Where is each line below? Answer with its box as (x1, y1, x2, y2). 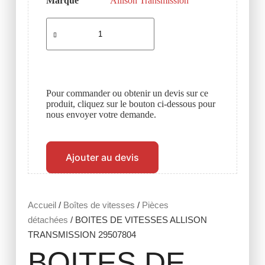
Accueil (27, 200, 56, 211)
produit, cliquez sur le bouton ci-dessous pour (46, 99, 215, 109)
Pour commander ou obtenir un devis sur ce (46, 88, 208, 99)
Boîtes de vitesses (63, 200, 135, 211)
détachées (27, 215, 68, 225)
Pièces (141, 200, 169, 211)
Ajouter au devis (65, 151, 139, 164)
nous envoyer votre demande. (46, 109, 156, 120)
